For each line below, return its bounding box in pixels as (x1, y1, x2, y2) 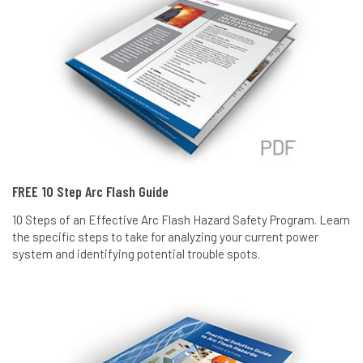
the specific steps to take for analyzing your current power (12, 228, 318, 244)
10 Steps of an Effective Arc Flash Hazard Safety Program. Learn (12, 211, 350, 227)
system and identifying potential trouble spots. (12, 246, 260, 261)
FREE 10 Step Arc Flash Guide (12, 181, 169, 200)
